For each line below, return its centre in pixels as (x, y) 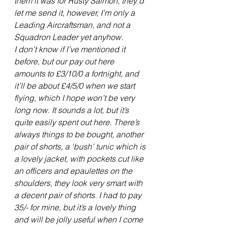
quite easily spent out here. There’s (78, 122)
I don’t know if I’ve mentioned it (71, 49)
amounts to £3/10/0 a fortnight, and (78, 74)
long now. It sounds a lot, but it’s (72, 110)
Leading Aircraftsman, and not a (73, 25)
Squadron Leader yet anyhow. (69, 37)
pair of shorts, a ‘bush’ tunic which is (81, 147)
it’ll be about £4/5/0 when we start (75, 86)
